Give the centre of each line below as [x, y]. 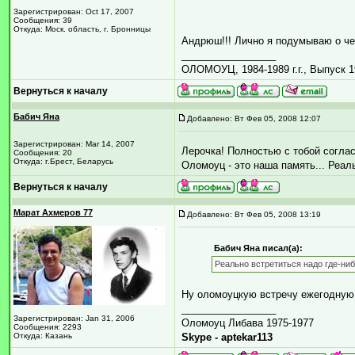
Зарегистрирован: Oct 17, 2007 [74, 11]
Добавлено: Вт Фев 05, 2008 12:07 [254, 118]
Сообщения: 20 [43, 153]
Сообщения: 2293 [48, 327]
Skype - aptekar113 [227, 337]
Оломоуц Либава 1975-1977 [248, 323]
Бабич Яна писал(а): [258, 248]
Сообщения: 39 [43, 20]
